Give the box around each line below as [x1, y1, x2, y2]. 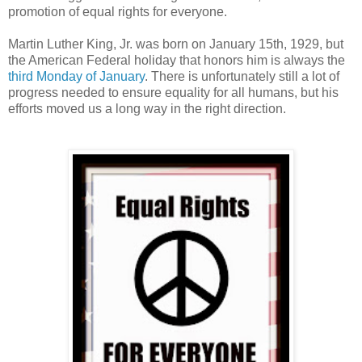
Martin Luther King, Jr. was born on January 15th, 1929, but [8, 36, 343, 51]
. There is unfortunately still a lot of [145, 69, 339, 83]
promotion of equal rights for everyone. [8, 4, 227, 19]
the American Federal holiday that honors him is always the [8, 53, 345, 67]
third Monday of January [8, 69, 145, 83]
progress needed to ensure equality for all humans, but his [8, 85, 339, 99]
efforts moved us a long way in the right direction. [8, 101, 286, 116]
